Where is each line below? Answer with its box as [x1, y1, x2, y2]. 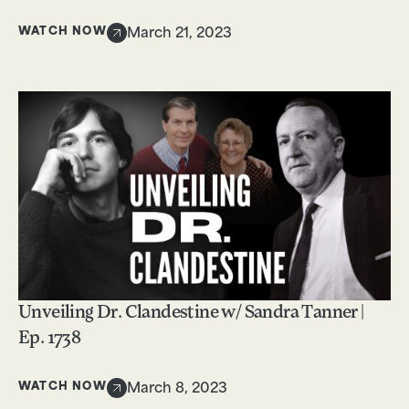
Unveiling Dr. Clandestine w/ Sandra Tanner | [18, 304, 364, 323]
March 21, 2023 [126, 26, 232, 41]
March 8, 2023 [126, 383, 227, 397]
